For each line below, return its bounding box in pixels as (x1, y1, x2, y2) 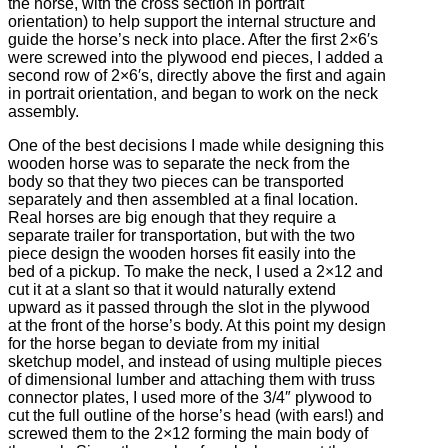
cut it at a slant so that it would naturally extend (8, 281, 336, 299)
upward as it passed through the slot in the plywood (8, 299, 370, 317)
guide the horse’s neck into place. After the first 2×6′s (8, 31, 378, 49)
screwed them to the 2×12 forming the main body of (8, 425, 368, 443)
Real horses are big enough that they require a (8, 209, 336, 227)
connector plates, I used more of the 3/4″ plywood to (8, 389, 372, 407)
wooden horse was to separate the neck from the (8, 155, 350, 173)
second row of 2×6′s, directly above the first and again (8, 67, 386, 85)
